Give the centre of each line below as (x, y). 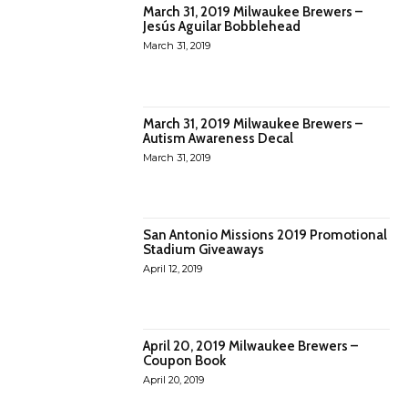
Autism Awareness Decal (219, 138)
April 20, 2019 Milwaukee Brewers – (251, 347)
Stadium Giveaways (204, 249)
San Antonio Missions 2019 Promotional (265, 235)
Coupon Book (185, 361)
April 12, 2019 (173, 268)
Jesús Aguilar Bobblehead (222, 27)
